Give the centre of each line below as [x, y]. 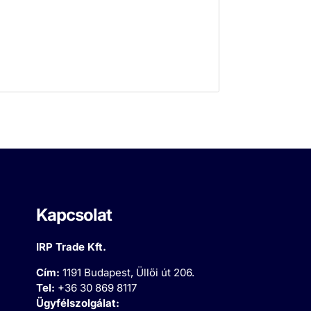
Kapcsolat [74, 215]
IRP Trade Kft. [71, 247]
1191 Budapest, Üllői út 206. [128, 273]
